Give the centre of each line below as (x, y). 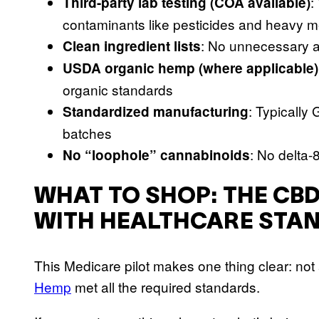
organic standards (118, 89)
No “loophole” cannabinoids (156, 155)
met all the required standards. (167, 286)
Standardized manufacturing (156, 111)
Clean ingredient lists (132, 46)
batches (87, 132)
